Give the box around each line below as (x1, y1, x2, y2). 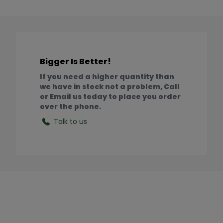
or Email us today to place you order (40, 92, 181, 102)
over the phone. (40, 102, 101, 112)
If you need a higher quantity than (40, 72, 174, 82)
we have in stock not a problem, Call (40, 82, 180, 92)
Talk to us (54, 116, 87, 127)
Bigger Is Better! (40, 56, 111, 68)
